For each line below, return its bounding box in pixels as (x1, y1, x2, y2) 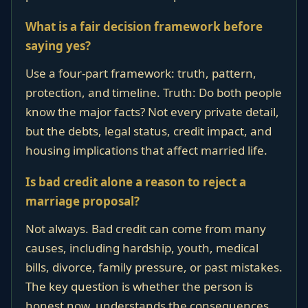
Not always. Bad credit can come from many (25, 221, 266, 236)
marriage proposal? (25, 193, 140, 209)
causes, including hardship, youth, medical (25, 240, 258, 256)
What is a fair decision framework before (25, 19, 263, 34)
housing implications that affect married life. (25, 142, 267, 158)
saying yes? (25, 38, 91, 54)
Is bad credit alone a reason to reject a (25, 174, 246, 190)
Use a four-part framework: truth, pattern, (25, 65, 256, 81)
